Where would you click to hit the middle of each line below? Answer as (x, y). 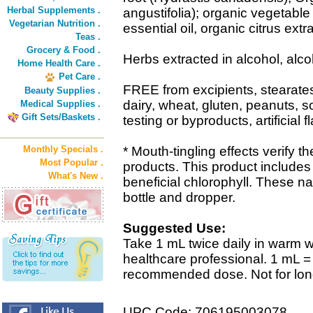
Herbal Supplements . (54, 10)
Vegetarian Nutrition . (55, 23)
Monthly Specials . (63, 149)
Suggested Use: (174, 228)
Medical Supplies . (60, 104)
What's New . (76, 176)
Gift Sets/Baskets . (61, 117)
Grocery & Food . (64, 50)
